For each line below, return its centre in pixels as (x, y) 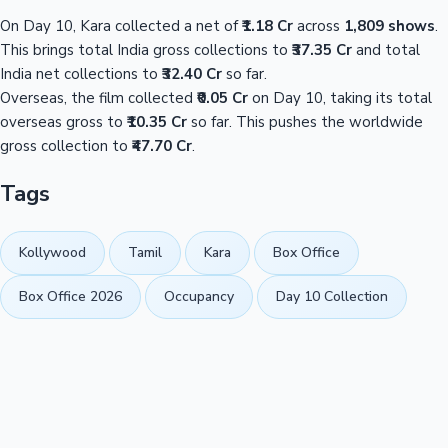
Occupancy (199, 297)
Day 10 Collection (332, 297)
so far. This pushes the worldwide (305, 121)
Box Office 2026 (70, 297)
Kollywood (52, 253)
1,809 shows (389, 25)
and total (386, 49)
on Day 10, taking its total (340, 97)
